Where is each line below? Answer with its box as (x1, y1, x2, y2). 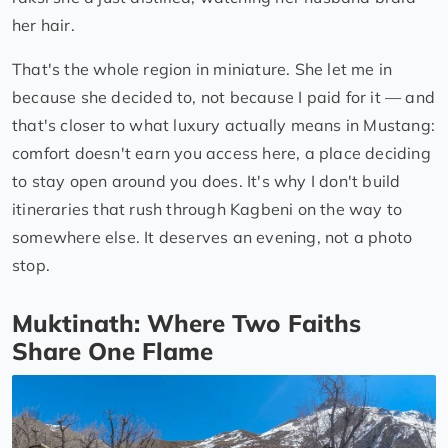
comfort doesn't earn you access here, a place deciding (12, 142, 431, 163)
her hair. (12, 14, 75, 35)
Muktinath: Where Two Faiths (12, 307, 361, 338)
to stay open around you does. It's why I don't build (12, 170, 401, 191)
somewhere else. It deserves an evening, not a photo (12, 226, 413, 247)
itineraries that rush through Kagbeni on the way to (12, 198, 403, 219)
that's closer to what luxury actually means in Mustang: (12, 114, 436, 135)
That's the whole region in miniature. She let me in (12, 58, 393, 79)
